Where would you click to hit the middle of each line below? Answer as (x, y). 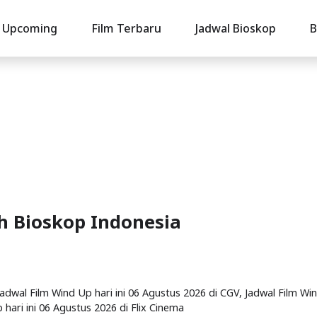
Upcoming (29, 28)
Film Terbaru (126, 28)
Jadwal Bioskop (235, 28)
